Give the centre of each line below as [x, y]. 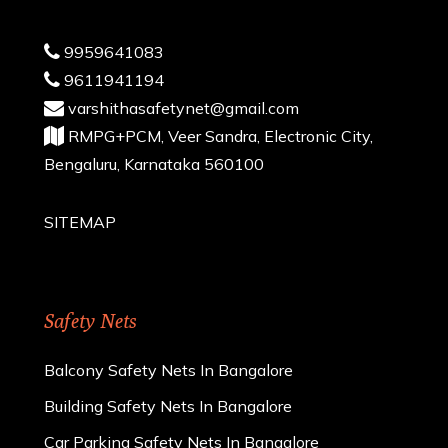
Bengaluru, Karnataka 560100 [154, 163]
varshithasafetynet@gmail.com [182, 107]
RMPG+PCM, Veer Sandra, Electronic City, [219, 135]
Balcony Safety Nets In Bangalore [169, 369]
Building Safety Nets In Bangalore [168, 405]
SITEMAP [80, 221]
